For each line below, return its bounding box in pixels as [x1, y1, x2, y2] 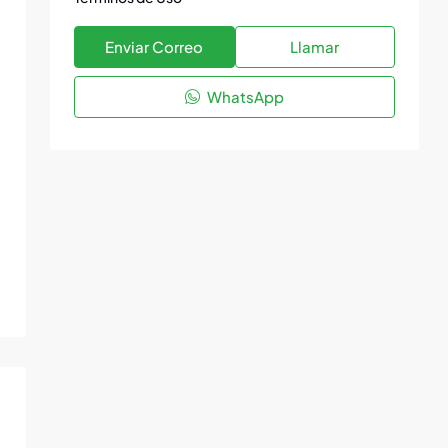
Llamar [290, 37, 340, 57]
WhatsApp [204, 87, 284, 107]
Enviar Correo [105, 37, 204, 57]
